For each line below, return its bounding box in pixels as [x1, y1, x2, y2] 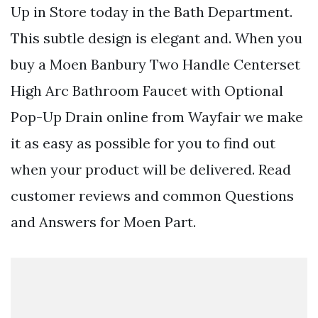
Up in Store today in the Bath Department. [11, 2, 292, 21]
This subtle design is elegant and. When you [11, 28, 302, 47]
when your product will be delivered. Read [11, 160, 291, 178]
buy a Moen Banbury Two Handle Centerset [11, 55, 300, 73]
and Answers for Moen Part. [11, 212, 196, 231]
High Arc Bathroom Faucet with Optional [11, 81, 283, 99]
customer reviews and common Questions [11, 186, 294, 204]
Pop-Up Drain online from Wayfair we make [11, 107, 303, 126]
